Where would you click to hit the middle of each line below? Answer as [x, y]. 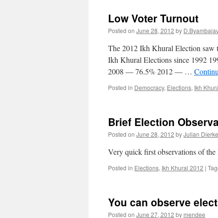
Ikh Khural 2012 [182, 168]
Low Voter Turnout [153, 18]
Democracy [149, 87]
